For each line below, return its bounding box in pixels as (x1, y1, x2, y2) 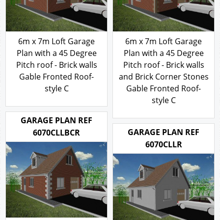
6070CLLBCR (33, 136, 80, 147)
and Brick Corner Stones (118, 71, 209, 82)
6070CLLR (145, 148, 182, 159)
